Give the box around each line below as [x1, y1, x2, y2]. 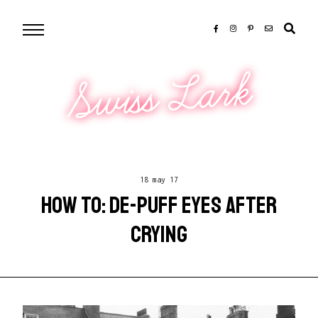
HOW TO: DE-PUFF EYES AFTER [41, 190, 277, 220]
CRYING [131, 219, 187, 249]
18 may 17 [140, 175, 178, 184]
